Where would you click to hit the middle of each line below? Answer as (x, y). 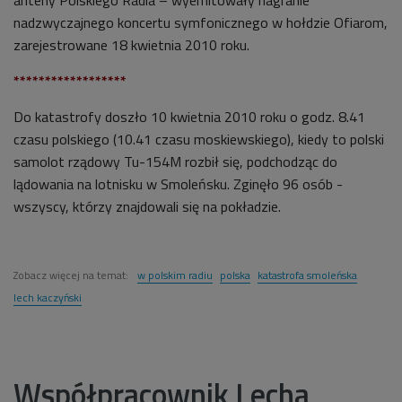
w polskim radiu (175, 275)
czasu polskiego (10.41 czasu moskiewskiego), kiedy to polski (199, 139)
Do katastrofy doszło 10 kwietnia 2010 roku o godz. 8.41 (189, 116)
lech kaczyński (48, 297)
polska (235, 275)
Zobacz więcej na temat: (72, 275)
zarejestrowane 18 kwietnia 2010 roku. (131, 44)
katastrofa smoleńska (307, 275)
